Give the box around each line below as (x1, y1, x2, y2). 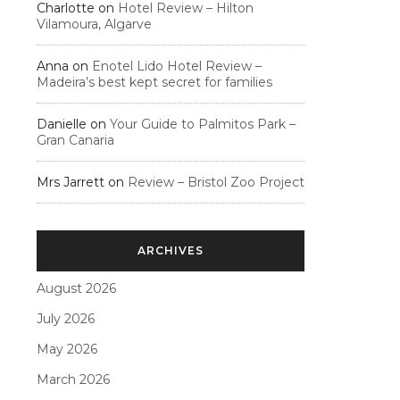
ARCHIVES (137, 244, 204, 257)
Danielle (37, 116, 87, 132)
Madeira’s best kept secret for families (37, 74, 272, 90)
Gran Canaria (37, 132, 114, 148)
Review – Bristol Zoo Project (128, 174, 304, 190)
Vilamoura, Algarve (37, 16, 152, 32)
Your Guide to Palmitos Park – (110, 116, 296, 132)
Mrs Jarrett (37, 174, 104, 190)
